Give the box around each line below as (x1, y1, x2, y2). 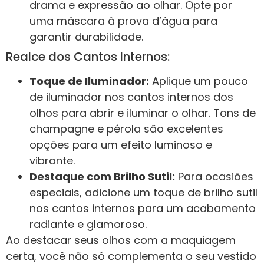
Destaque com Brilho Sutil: (29, 169, 175, 184)
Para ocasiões (175, 169, 253, 184)
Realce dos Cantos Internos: (6, 48, 170, 65)
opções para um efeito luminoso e (29, 137, 212, 153)
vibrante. (29, 153, 75, 169)
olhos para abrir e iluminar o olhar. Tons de (29, 105, 256, 121)
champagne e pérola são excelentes (29, 121, 223, 137)
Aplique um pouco (149, 74, 248, 89)
